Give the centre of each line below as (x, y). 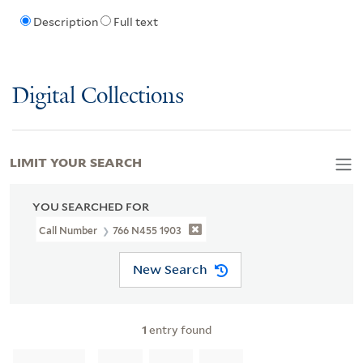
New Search (170, 269)
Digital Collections (98, 96)
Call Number (70, 230)
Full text (135, 22)
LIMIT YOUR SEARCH (76, 161)
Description (65, 22)
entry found (179, 329)
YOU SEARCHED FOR (91, 206)
